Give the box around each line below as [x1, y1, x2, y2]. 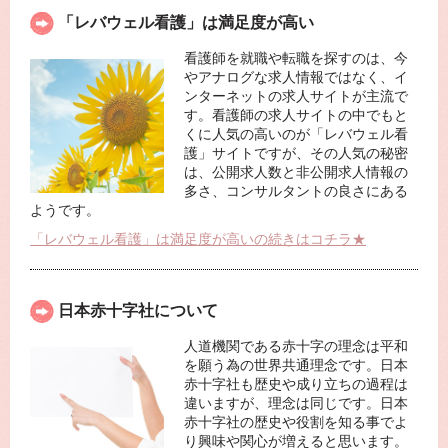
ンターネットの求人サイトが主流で [184, 88, 408, 105]
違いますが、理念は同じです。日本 [184, 395, 408, 412]
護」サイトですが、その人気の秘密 [184, 145, 408, 162]
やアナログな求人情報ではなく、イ [184, 69, 408, 86]
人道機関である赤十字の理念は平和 [184, 338, 408, 355]
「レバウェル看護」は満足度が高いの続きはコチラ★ [30, 231, 366, 248]
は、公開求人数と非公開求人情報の [184, 164, 408, 181]
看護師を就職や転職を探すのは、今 [184, 50, 408, 67]
